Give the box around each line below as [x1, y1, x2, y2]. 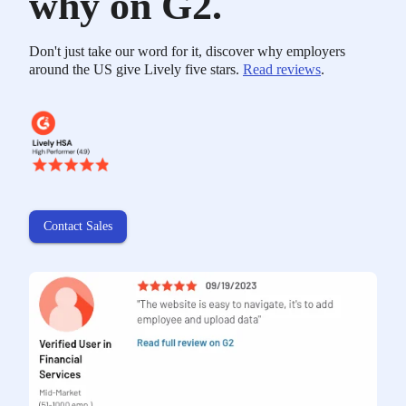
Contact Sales [43, 218, 112, 233]
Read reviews [243, 62, 321, 78]
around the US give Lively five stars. [29, 62, 243, 78]
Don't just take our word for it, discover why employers [29, 43, 345, 60]
